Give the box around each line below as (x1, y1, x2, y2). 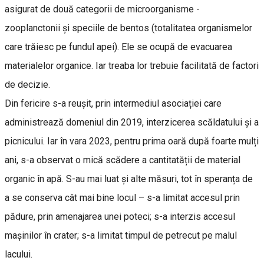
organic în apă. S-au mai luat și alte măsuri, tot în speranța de (5, 173, 253, 184)
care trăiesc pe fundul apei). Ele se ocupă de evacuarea (5, 41, 232, 52)
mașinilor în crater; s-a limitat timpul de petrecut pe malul (5, 229, 237, 241)
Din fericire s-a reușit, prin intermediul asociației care (5, 97, 222, 109)
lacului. (5, 248, 32, 260)
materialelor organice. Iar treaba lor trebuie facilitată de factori (5, 60, 259, 71)
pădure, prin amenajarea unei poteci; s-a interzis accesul (5, 210, 235, 222)
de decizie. (5, 78, 50, 90)
